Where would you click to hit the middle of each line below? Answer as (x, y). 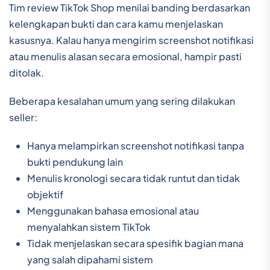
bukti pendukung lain (75, 162)
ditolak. (27, 73)
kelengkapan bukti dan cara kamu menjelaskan (116, 24)
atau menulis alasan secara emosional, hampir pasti (125, 56)
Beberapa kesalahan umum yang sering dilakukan (122, 101)
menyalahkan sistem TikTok (89, 227)
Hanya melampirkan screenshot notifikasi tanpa (136, 146)
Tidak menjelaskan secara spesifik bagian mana (135, 243)
